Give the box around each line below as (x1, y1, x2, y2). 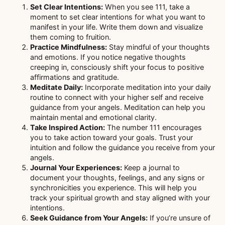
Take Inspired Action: (30, 123, 105, 132)
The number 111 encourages (105, 123, 202, 132)
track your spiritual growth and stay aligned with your (30, 193, 210, 202)
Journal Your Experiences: (30, 163, 122, 172)
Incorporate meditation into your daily (83, 83, 211, 92)
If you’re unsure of (148, 213, 210, 222)
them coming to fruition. (30, 33, 111, 42)
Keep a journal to (122, 163, 180, 172)
